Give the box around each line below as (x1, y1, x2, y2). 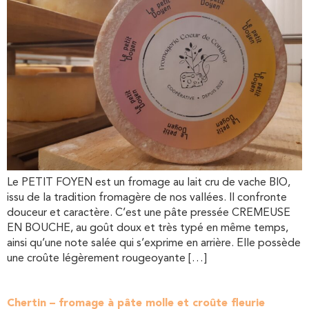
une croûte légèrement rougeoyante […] (7, 253, 207, 264)
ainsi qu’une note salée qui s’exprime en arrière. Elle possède (7, 238, 301, 249)
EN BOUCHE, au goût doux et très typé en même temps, (7, 223, 288, 234)
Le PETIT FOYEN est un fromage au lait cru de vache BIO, (7, 177, 290, 188)
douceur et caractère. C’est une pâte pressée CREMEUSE (7, 208, 290, 219)
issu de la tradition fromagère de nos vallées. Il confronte (7, 192, 287, 203)
